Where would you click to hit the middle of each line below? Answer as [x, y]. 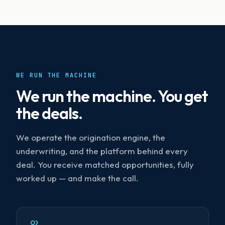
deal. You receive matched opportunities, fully [105, 165]
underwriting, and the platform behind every [102, 151]
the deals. [49, 113]
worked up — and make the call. [77, 178]
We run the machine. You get [112, 96]
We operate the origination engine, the [91, 138]
